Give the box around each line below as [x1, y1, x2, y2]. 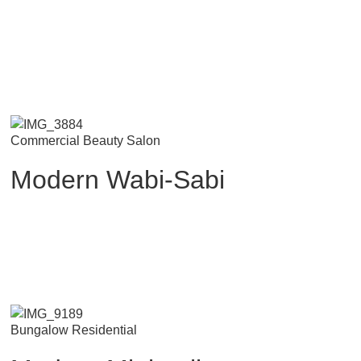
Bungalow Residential [10, 322, 138, 337]
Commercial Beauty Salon [10, 133, 161, 147]
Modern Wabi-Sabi [10, 164, 226, 194]
